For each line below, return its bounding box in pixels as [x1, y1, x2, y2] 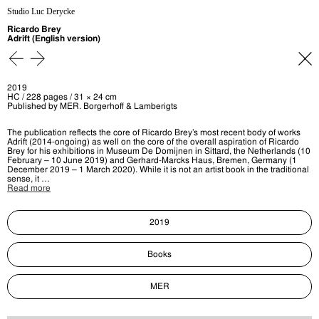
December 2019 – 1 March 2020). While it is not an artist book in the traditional [7, 164, 309, 175]
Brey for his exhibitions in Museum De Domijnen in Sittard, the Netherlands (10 [7, 145, 310, 157]
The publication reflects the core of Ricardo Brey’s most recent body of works [7, 127, 300, 138]
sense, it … [7, 173, 50, 184]
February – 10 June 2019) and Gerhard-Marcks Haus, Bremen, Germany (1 [7, 155, 297, 166]
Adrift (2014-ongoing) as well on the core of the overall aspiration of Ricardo [7, 136, 299, 147]
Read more [7, 182, 51, 194]
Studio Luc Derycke [7, 6, 75, 16]
